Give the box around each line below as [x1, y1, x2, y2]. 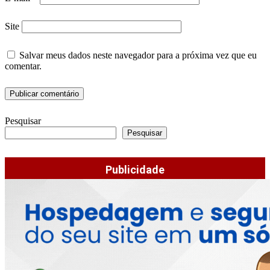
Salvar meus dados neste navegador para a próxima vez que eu [19, 49, 257, 60]
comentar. [5, 60, 42, 71]
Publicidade [105, 163, 165, 176]
